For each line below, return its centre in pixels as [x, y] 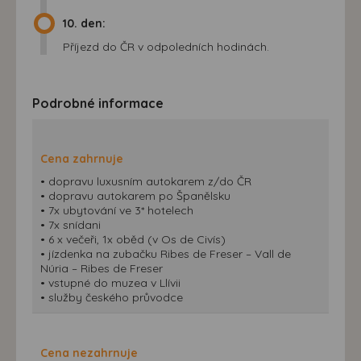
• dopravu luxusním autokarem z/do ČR [146, 181]
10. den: [84, 23]
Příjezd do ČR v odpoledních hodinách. [166, 46]
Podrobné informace [98, 103]
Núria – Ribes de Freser [102, 268]
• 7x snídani [71, 224]
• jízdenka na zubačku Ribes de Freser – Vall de [166, 253]
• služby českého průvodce [112, 297]
